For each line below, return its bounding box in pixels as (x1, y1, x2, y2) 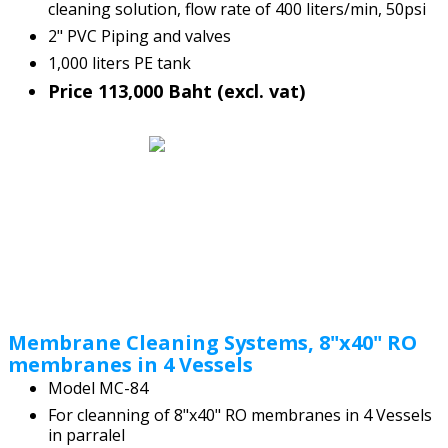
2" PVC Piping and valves (48, 25, 231, 48)
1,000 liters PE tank (48, 52, 195, 75)
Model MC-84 (48, 376, 148, 399)
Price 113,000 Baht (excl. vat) (48, 79, 310, 104)
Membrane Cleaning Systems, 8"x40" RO (8, 328, 417, 356)
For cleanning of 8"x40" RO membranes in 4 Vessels (48, 403, 432, 426)
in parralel (48, 423, 125, 446)
